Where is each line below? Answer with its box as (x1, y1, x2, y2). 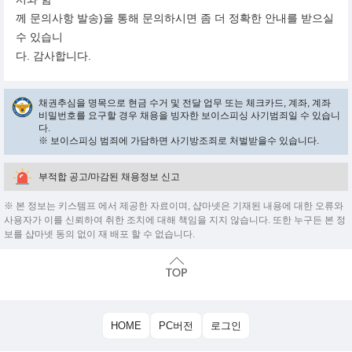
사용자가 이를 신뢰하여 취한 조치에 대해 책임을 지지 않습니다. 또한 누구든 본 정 (4, 214, 346, 226)
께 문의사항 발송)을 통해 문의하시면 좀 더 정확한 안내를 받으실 (16, 12, 334, 25)
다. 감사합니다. (16, 49, 91, 63)
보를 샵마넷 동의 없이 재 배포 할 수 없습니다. (4, 229, 195, 240)
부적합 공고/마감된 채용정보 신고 (38, 171, 180, 183)
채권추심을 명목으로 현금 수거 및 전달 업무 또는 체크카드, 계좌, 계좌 (38, 97, 331, 109)
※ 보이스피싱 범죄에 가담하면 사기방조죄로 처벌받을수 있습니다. (38, 135, 319, 147)
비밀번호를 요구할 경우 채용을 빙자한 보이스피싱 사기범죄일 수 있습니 (38, 110, 340, 122)
